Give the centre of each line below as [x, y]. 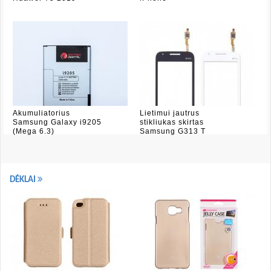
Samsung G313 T [173, 131]
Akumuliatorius [41, 113]
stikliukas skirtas [172, 122]
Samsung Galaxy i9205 [57, 122]
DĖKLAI [24, 180]
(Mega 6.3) [34, 131]
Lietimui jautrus [170, 113]
